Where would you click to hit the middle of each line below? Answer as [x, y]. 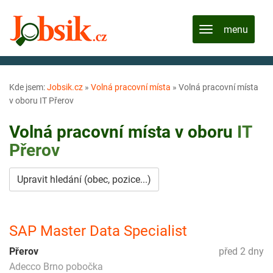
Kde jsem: [28, 87]
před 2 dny [241, 251]
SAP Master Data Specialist [98, 231]
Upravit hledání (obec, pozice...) [84, 179]
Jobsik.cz [65, 87]
